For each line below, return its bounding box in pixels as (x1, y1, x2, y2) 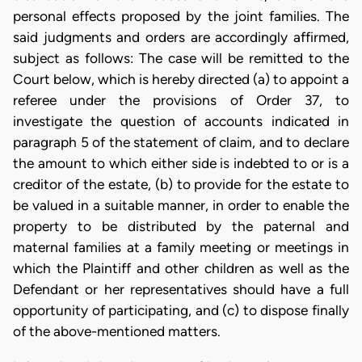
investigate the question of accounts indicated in (13, 113, 349, 130)
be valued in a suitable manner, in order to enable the (13, 197, 349, 214)
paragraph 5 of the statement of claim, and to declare (13, 134, 349, 151)
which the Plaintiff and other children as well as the (13, 260, 349, 277)
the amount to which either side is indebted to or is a (13, 155, 349, 172)
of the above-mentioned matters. (13, 323, 221, 340)
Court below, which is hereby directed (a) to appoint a (13, 71, 349, 88)
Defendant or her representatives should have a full (13, 281, 349, 298)
